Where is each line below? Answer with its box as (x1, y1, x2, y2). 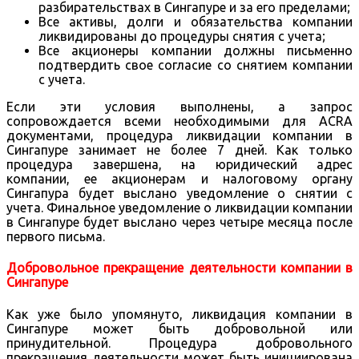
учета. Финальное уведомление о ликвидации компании (6, 200, 353, 216)
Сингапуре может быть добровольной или (6, 321, 353, 336)
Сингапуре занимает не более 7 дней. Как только (6, 143, 353, 158)
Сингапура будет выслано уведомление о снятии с (6, 186, 353, 201)
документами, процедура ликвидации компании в (6, 128, 353, 143)
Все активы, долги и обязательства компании (38, 14, 353, 30)
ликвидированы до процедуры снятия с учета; (38, 29, 325, 44)
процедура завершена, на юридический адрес (6, 157, 353, 172)
